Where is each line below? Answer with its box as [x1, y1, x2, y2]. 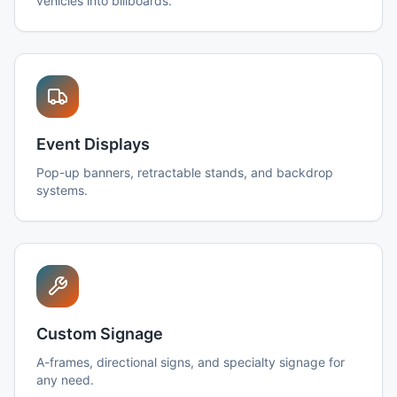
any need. [36, 372, 94, 387]
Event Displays [36, 135, 150, 153]
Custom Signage [36, 324, 163, 343]
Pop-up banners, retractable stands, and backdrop [36, 165, 333, 180]
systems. [36, 183, 88, 198]
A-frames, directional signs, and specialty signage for [36, 354, 345, 370]
